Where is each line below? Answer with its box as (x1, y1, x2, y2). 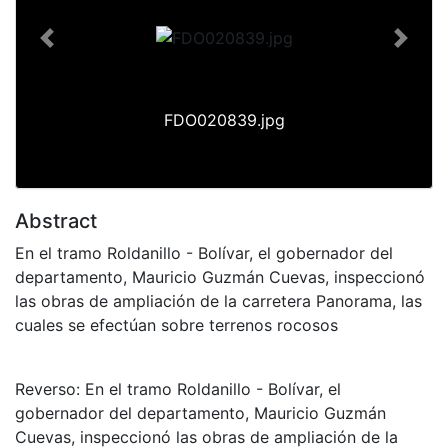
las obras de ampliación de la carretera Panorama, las (15, 290, 422, 311)
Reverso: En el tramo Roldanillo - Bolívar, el (15, 378, 341, 399)
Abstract (15, 208, 97, 233)
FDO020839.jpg (163, 109, 285, 130)
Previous (45, 38, 111, 59)
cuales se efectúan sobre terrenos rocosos (15, 314, 338, 335)
